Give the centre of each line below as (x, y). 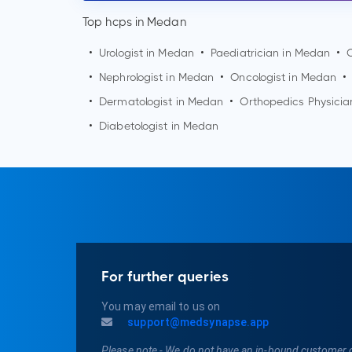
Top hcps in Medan (134, 22)
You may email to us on (161, 307)
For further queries (165, 277)
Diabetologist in (141, 126)
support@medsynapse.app (197, 323)
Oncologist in (266, 77)
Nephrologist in (139, 77)
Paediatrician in (253, 53)
